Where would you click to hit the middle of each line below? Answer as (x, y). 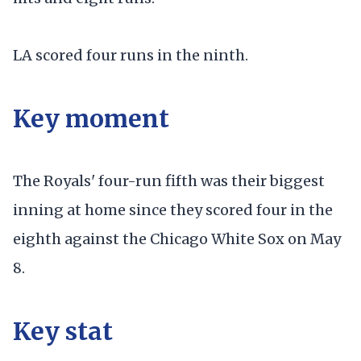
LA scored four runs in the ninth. (131, 55)
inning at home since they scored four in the (173, 210)
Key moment (91, 118)
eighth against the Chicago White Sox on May (177, 239)
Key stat (63, 331)
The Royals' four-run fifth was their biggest (169, 181)
